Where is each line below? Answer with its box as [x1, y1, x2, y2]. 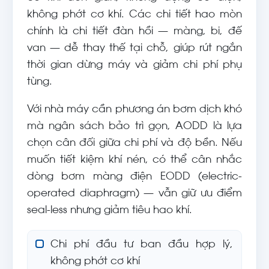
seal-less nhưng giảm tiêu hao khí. [27, 206, 192, 216]
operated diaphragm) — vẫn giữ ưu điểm [27, 189, 242, 199]
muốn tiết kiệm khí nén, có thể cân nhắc [27, 156, 242, 165]
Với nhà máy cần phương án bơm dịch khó [27, 105, 242, 115]
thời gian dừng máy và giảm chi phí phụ [27, 61, 242, 70]
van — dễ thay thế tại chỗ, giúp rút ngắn [27, 44, 242, 53]
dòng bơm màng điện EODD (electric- [27, 172, 242, 182]
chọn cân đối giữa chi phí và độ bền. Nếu [27, 139, 242, 148]
